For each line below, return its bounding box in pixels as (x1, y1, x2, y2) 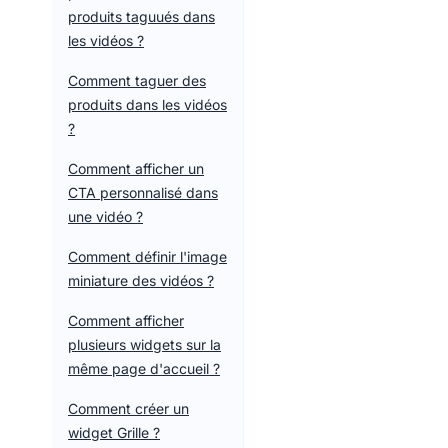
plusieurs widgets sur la (68, 336, 221, 353)
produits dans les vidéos (68, 96, 227, 113)
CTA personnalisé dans (68, 184, 218, 201)
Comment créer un (68, 400, 189, 417)
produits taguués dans (68, 8, 215, 25)
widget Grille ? (68, 424, 160, 441)
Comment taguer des (68, 72, 206, 89)
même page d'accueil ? (68, 360, 220, 377)
